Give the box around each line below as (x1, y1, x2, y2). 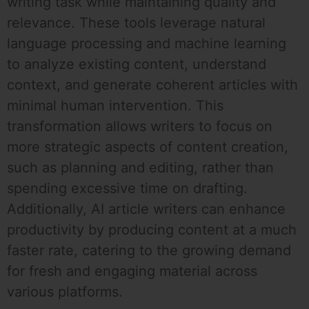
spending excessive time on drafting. (7, 180, 248, 197)
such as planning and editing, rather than (7, 159, 274, 177)
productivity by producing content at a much (7, 221, 297, 239)
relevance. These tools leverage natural (7, 14, 266, 32)
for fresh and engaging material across (7, 263, 257, 280)
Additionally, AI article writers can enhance (7, 201, 286, 218)
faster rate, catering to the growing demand (7, 242, 291, 259)
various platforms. (7, 283, 123, 301)
